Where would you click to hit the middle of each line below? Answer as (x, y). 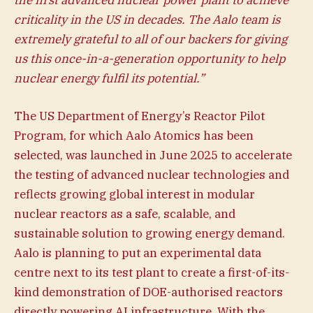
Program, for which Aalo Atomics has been (134, 135)
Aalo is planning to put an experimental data (138, 253)
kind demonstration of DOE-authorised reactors (148, 292)
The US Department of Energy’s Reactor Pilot (139, 116)
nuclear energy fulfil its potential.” (109, 78)
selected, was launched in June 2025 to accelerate (153, 155)
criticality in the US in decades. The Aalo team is (147, 19)
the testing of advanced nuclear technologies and (152, 174)
